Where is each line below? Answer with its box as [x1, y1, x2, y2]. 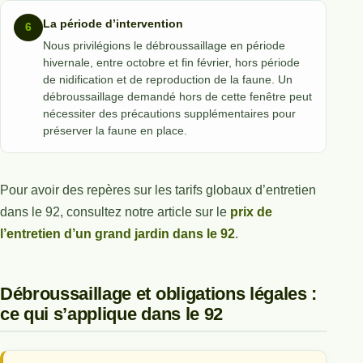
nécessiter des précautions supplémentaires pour [43, 106, 296, 120]
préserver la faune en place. [43, 123, 187, 137]
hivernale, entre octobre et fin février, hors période [43, 55, 300, 69]
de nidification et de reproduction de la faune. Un [43, 72, 293, 86]
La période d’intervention [43, 16, 183, 30]
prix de [230, 204, 272, 219]
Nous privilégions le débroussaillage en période [43, 38, 285, 52]
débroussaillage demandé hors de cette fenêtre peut [43, 89, 312, 103]
